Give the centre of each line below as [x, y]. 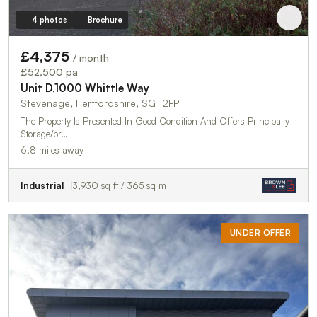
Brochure [105, 19]
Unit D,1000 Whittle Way [85, 88]
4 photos [49, 19]
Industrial [42, 185]
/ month [91, 57]
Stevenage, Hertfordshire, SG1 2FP [100, 103]
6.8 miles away [52, 150]
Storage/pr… [44, 133]
